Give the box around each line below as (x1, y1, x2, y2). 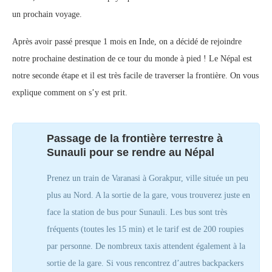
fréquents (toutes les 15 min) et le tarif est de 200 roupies (47, 225, 243, 234)
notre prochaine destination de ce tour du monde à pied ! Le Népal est (12, 54, 252, 64)
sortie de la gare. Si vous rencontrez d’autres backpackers (47, 259, 243, 268)
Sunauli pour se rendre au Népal (47, 146, 217, 159)
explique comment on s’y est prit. (12, 88, 127, 98)
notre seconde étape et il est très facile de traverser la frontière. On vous (12, 71, 259, 81)
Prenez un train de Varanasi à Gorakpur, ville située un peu (47, 174, 248, 183)
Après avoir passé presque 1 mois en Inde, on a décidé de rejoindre (12, 37, 242, 47)
